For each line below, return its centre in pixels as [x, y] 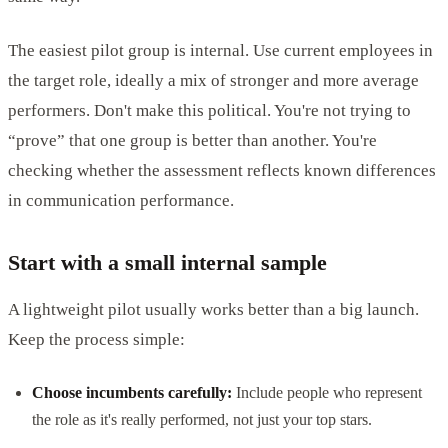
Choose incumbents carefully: [132, 392]
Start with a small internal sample [167, 262]
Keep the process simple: [96, 339]
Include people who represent [327, 392]
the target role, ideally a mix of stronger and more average [213, 80]
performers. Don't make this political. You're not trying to [209, 110]
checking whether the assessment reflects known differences [222, 170]
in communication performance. [121, 200]
